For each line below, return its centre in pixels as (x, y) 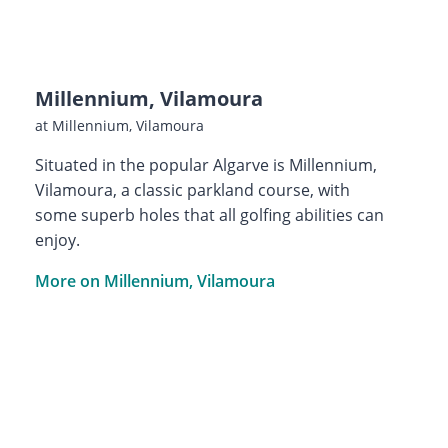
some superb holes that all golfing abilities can (209, 214)
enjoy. (57, 239)
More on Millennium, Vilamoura (154, 280)
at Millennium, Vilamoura (119, 125)
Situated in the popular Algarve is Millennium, (205, 164)
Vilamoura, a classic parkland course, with (192, 189)
